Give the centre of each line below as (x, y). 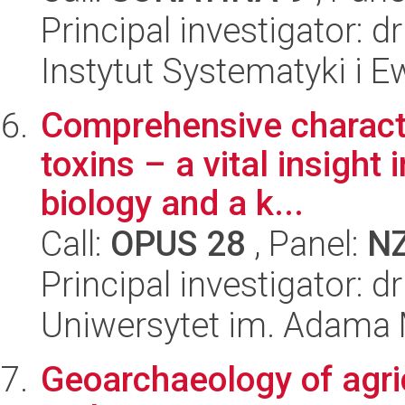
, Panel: (306, 244)
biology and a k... (172, 203)
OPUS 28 (178, 244)
